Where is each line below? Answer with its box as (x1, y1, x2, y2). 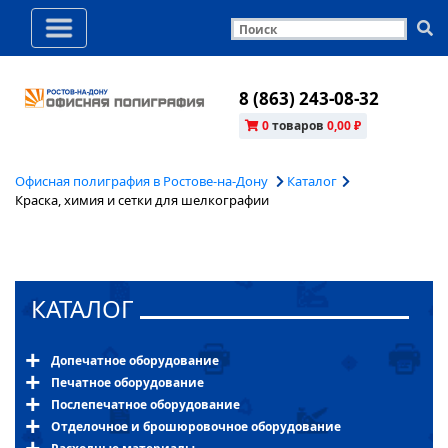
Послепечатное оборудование (51, 395, 240, 413)
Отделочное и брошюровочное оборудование (51, 417, 341, 435)
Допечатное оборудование (51, 351, 219, 369)
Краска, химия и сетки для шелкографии (15, 190, 269, 209)
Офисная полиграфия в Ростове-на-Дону (15, 171, 271, 190)
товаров (272, 116, 324, 134)
